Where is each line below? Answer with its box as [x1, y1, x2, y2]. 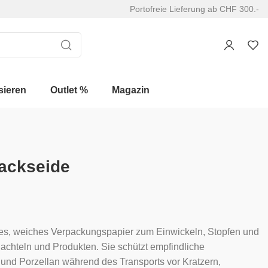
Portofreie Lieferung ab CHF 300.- [130, 4, 259, 14]
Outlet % [50, 84, 88, 95]
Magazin [112, 84, 150, 95]
